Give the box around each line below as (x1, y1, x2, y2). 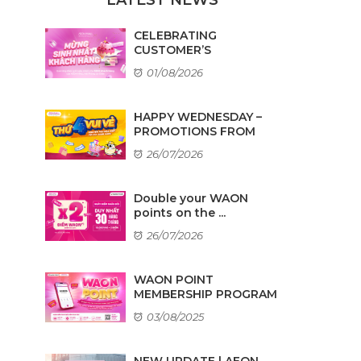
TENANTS (134, 138, 190, 153)
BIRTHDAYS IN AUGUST (134, 56, 269, 72)
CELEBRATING (134, 27, 217, 43)
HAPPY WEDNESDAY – (134, 109, 262, 124)
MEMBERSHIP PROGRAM (134, 286, 277, 301)
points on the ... (134, 205, 226, 220)
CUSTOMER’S (134, 42, 211, 57)
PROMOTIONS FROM (134, 123, 255, 139)
